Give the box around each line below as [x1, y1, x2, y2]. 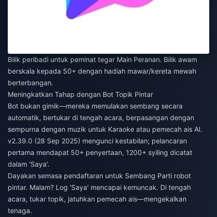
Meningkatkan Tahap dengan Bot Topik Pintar [8, 90, 153, 98]
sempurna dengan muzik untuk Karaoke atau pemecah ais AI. [8, 124, 202, 133]
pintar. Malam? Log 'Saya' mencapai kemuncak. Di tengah [8, 183, 191, 191]
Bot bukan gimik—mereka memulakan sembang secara [8, 101, 183, 110]
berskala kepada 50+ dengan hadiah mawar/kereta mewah [8, 66, 196, 75]
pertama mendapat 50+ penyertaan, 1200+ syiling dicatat [8, 148, 192, 156]
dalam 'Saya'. [8, 159, 49, 168]
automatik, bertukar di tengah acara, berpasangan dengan [8, 113, 194, 122]
